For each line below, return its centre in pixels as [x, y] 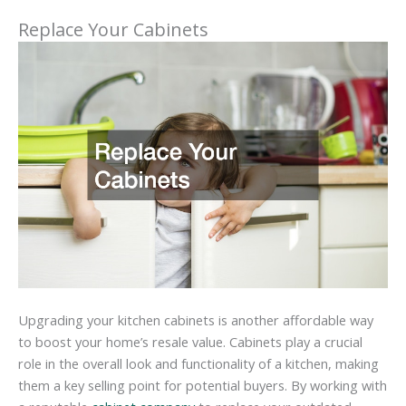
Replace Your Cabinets [113, 30]
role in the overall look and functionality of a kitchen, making [198, 364]
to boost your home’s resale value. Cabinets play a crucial [190, 342]
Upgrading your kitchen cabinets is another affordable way [196, 320]
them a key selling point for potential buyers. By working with [203, 386]
